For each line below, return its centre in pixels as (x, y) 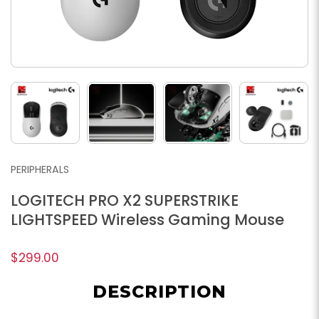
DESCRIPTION (159, 291)
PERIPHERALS (40, 169)
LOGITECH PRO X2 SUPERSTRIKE (125, 200)
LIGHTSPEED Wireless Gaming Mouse (147, 219)
